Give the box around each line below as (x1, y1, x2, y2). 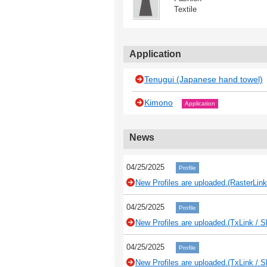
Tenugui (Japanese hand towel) (144, 74, 263, 84)
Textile (174, 4, 197, 14)
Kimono (144, 97, 173, 107)
